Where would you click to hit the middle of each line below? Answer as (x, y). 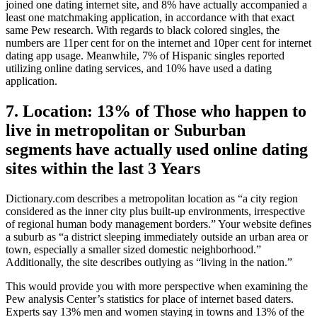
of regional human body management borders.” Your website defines (158, 224)
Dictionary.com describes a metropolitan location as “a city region (152, 198)
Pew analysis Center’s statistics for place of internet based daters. (150, 299)
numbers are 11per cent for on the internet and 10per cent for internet (158, 42)
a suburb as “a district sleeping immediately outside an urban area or (157, 236)
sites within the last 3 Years (103, 168)
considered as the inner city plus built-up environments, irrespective (155, 211)
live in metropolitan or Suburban (126, 130)
